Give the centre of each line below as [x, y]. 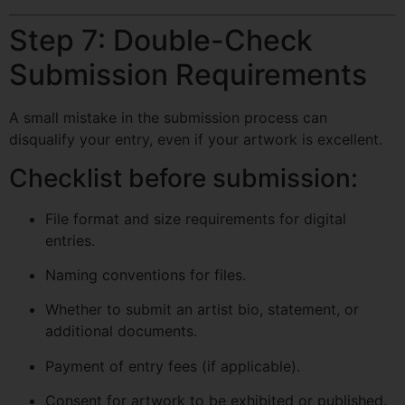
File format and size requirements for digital [196, 218]
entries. [70, 240]
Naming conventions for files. [146, 274]
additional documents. [121, 331]
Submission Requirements [188, 75]
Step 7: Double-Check [161, 41]
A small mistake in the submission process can [168, 118]
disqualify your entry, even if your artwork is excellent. [196, 140]
